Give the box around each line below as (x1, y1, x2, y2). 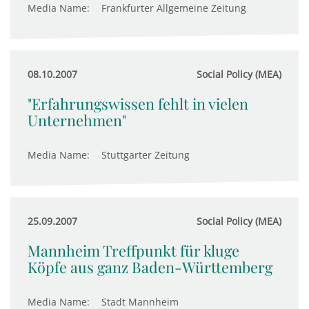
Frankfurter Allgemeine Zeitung (101, 1, 246, 14)
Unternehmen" (28, 110, 126, 130)
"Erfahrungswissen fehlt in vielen (28, 94, 248, 113)
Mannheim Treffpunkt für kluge (28, 241, 239, 260)
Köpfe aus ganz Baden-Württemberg (28, 257, 272, 277)
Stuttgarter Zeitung (101, 148, 190, 161)
